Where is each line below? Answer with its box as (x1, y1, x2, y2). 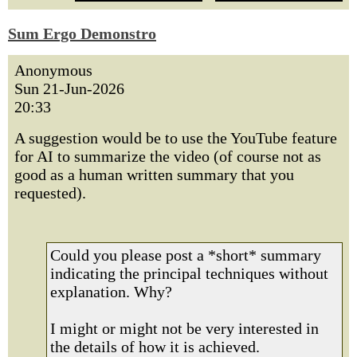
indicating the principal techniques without (50, 265, 328, 282)
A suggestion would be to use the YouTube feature (14, 129, 337, 147)
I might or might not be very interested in (50, 320, 319, 337)
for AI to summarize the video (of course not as (14, 147, 321, 165)
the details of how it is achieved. (50, 338, 260, 355)
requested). (14, 184, 86, 202)
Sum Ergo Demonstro (8, 25, 156, 42)
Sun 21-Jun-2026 (14, 80, 124, 97)
